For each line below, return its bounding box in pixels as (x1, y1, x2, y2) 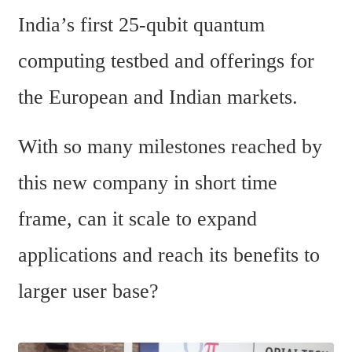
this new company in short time (18, 171, 277, 195)
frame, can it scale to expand (18, 207, 257, 231)
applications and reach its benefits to (18, 244, 320, 267)
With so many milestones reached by (18, 135, 322, 159)
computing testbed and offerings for (18, 49, 314, 72)
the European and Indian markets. (18, 85, 298, 108)
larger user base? (18, 280, 159, 303)
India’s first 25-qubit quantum (18, 13, 265, 36)
